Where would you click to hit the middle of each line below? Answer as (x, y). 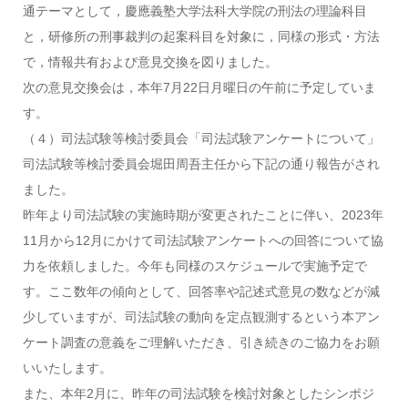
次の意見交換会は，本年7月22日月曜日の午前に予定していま (199, 87)
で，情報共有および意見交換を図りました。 (156, 62)
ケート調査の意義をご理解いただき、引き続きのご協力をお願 (201, 342)
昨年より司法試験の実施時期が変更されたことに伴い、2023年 (203, 215)
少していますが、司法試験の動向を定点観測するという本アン (201, 317)
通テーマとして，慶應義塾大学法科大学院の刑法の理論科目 (194, 11)
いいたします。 (67, 368)
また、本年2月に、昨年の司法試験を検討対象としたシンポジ (198, 393)
